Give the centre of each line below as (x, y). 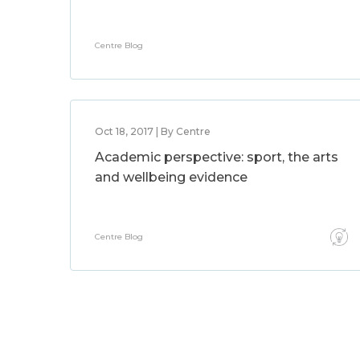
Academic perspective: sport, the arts (217, 157)
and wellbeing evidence (171, 177)
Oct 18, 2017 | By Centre (153, 131)
